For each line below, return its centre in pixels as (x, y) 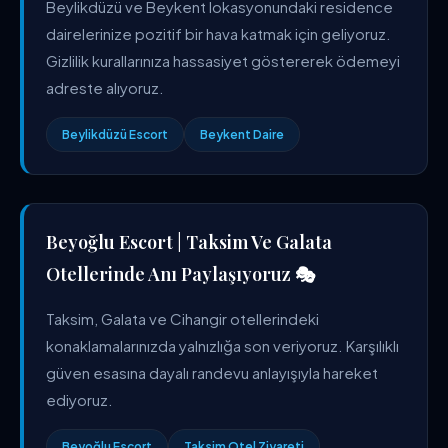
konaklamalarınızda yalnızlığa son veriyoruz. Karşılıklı (222, 345)
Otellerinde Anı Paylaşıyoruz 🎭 (180, 274)
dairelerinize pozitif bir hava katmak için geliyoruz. (218, 33)
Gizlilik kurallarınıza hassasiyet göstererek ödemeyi (223, 60)
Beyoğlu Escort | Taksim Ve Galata (189, 242)
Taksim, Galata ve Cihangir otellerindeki (182, 318)
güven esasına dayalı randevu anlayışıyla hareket (212, 372)
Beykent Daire (242, 134)
